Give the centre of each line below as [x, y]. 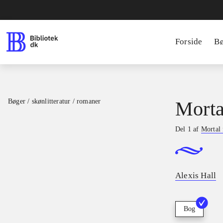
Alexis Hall [196, 176]
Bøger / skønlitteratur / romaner [55, 101]
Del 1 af [188, 129]
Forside [189, 42]
